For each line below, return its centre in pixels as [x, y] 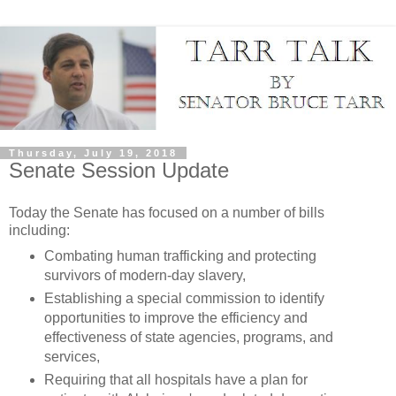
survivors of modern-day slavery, [145, 275]
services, [72, 356]
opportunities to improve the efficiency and [175, 317]
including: [39, 230]
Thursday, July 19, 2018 [93, 153]
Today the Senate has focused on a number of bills [167, 212]
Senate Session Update [119, 171]
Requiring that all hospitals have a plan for [175, 379]
